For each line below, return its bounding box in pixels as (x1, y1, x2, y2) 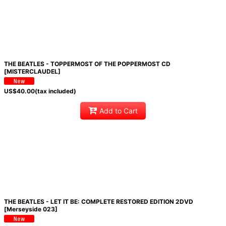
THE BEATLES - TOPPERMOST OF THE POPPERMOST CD (4, 60, 171, 68)
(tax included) (34, 87, 76, 95)
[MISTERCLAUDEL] (4, 67, 61, 75)
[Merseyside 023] (4, 205, 58, 213)
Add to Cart (99, 106, 138, 116)
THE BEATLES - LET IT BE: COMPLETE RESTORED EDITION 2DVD (4, 197, 193, 205)
